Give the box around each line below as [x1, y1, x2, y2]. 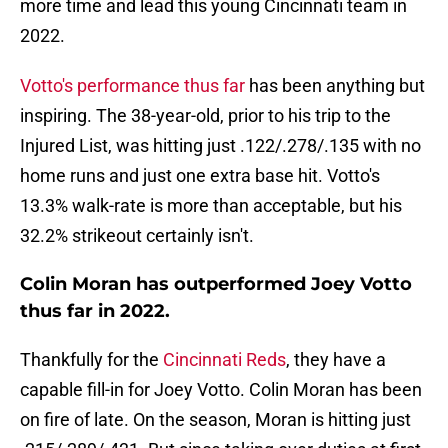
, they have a [286, 349, 386, 371]
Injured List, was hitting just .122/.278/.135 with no [20, 135, 421, 157]
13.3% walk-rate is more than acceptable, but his [20, 195, 402, 217]
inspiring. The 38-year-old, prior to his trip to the [20, 105, 391, 127]
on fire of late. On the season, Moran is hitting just [20, 409, 411, 431]
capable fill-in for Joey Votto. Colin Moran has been [20, 379, 422, 401]
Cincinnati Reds [163, 349, 286, 371]
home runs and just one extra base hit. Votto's [20, 165, 380, 187]
